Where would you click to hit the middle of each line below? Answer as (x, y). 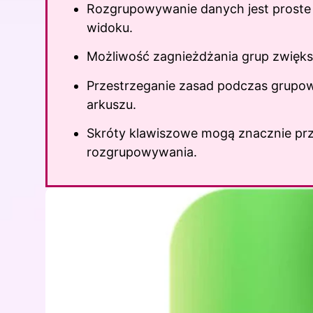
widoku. (110, 27)
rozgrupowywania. (142, 152)
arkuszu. (111, 104)
